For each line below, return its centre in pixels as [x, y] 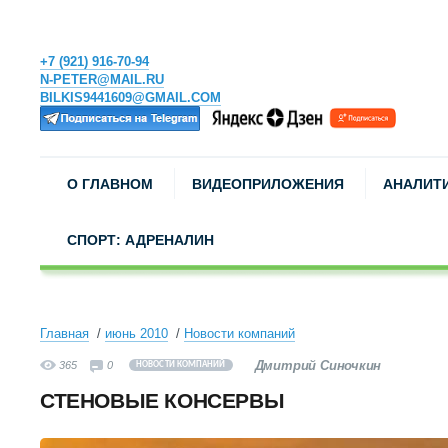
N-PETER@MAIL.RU [102, 79]
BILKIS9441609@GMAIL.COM [130, 97]
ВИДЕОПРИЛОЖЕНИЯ [268, 184]
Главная [64, 333]
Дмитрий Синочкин [318, 365]
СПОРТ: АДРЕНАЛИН [140, 240]
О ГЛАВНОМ [110, 184]
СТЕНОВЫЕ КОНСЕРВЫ [162, 400]
